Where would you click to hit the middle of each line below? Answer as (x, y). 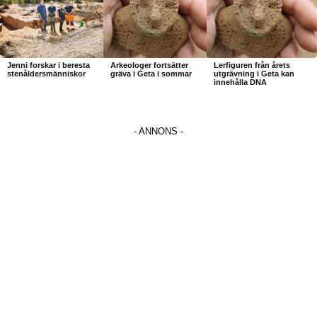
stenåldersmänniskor (46, 73)
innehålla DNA (240, 82)
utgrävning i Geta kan (254, 73)
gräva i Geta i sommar (151, 73)
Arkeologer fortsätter (149, 65)
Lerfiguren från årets (252, 65)
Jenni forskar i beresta (48, 65)
